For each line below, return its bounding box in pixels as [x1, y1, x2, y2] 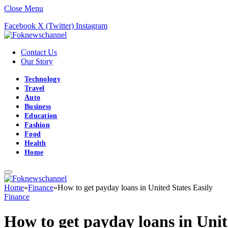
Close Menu [4, 4, 43, 13]
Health [24, 139, 46, 147]
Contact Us [21, 48, 57, 56]
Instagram [76, 21, 107, 30]
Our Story [21, 57, 53, 66]
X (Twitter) [38, 21, 74, 30]
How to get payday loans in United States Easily [58, 183, 213, 192]
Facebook [4, 21, 36, 30]
